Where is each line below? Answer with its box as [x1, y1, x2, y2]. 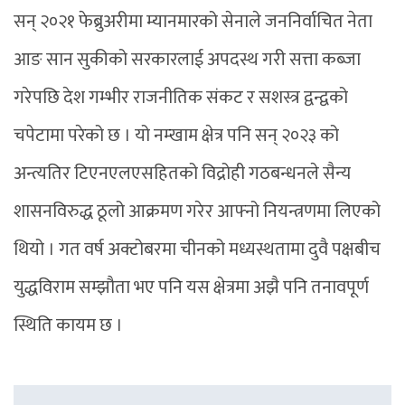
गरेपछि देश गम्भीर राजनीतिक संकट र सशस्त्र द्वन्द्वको [14, 81, 348, 113]
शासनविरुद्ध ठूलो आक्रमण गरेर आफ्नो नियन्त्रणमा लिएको [14, 195, 381, 227]
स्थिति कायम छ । [14, 309, 123, 341]
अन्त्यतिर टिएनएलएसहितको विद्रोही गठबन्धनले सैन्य [14, 157, 351, 189]
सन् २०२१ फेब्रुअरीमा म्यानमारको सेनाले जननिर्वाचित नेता [14, 5, 372, 37]
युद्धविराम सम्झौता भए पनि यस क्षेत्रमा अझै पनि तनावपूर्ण [14, 271, 369, 303]
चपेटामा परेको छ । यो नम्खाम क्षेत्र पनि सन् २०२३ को [14, 119, 339, 151]
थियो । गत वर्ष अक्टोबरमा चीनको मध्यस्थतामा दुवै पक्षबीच [14, 233, 381, 265]
